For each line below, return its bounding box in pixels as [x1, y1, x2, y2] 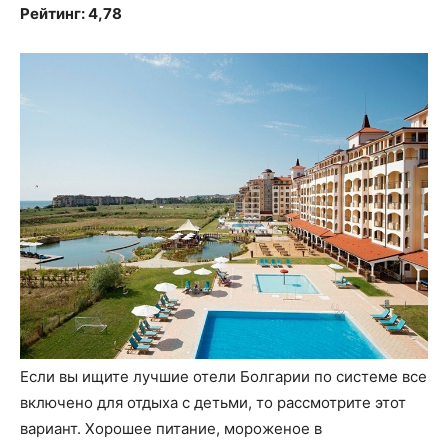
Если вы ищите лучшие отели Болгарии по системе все [20, 366, 427, 386]
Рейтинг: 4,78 [20, 3, 122, 23]
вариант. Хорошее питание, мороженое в [20, 418, 322, 438]
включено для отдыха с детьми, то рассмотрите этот [20, 392, 406, 412]
